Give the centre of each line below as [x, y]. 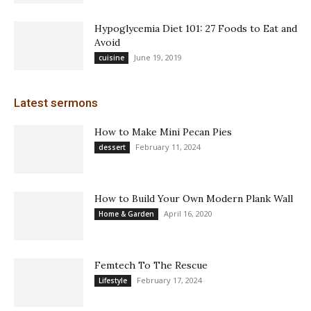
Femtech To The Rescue [151, 266]
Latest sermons [56, 103]
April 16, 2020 [188, 214]
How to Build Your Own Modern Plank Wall [194, 199]
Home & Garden [126, 214]
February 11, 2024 [168, 147]
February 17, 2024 [169, 280]
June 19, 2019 [158, 58]
